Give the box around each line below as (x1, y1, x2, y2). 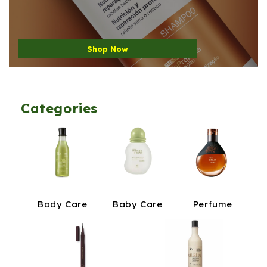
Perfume (193, 198, 233, 210)
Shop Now (86, 44, 128, 54)
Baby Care (113, 198, 163, 210)
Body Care (38, 198, 88, 210)
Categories (21, 100, 98, 117)
